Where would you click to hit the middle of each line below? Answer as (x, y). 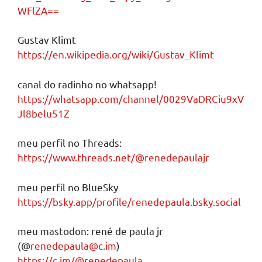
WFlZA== (38, 10)
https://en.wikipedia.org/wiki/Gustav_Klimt (116, 54)
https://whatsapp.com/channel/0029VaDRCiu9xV (131, 98)
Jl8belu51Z (44, 113)
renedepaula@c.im (73, 245)
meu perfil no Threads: (70, 142)
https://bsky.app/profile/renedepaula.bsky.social (129, 201)
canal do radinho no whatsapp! (87, 84)
